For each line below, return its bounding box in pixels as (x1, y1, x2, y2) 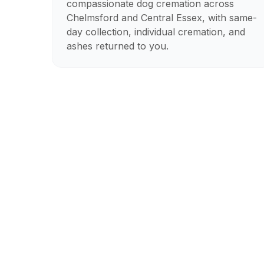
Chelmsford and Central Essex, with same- (67, 12, 257, 24)
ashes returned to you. (67, 40, 169, 52)
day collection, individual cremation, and (67, 26, 245, 38)
